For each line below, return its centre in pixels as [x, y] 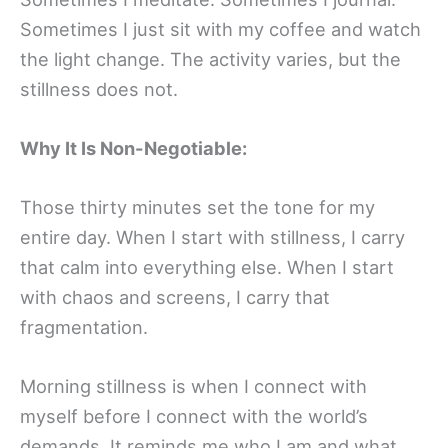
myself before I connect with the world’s [194, 416]
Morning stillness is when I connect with [193, 386]
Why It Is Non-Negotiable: [133, 147]
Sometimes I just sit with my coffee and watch [220, 28]
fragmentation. [84, 327]
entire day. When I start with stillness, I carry [212, 237]
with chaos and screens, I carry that [175, 297]
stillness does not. [99, 88]
